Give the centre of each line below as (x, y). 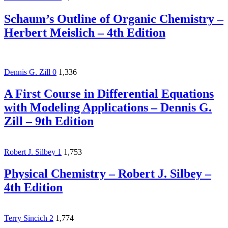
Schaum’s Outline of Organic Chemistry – (114, 19)
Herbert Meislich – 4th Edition (85, 32)
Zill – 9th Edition (49, 121)
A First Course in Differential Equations (109, 94)
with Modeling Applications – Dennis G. (108, 108)
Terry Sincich (26, 218)
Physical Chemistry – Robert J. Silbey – (108, 174)
